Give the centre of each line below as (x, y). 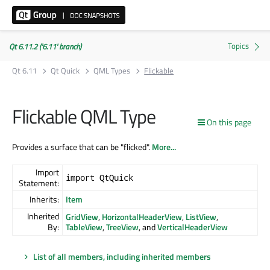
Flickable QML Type (84, 116)
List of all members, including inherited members (122, 256)
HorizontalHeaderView (142, 216)
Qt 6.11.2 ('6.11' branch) (45, 46)
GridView (82, 216)
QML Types (112, 71)
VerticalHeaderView (193, 227)
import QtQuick (99, 177)
